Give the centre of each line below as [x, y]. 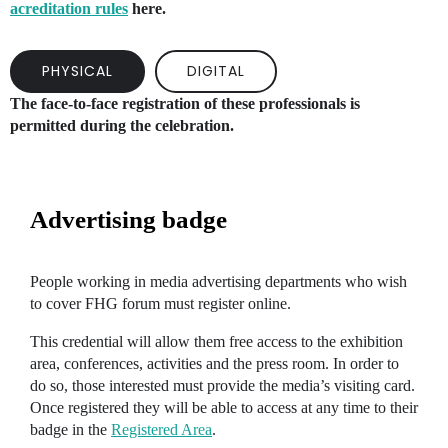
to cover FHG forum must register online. [160, 304]
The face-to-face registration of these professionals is [185, 104]
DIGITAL [216, 71]
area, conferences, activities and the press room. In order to [214, 364]
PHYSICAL [77, 71]
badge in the [70, 430]
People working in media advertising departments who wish [218, 282]
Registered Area [161, 430]
